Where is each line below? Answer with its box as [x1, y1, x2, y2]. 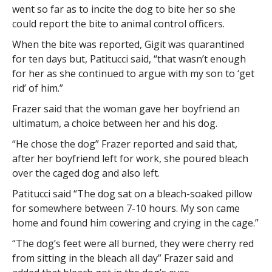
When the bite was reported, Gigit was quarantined [12, 38, 244, 51]
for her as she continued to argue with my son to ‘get [12, 67, 254, 80]
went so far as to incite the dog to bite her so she [12, 2, 236, 16]
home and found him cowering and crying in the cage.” [12, 216, 259, 229]
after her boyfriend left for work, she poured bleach [12, 152, 248, 165]
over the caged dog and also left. [12, 166, 160, 180]
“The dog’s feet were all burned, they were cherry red [12, 237, 254, 250]
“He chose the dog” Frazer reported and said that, [12, 137, 237, 151]
